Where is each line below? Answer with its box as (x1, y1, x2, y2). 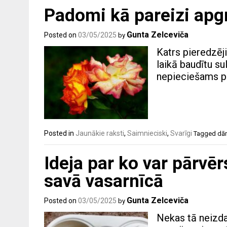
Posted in (44, 129, 75, 137)
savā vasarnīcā (44, 171, 163, 192)
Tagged (194, 129, 217, 137)
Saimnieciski (127, 129, 167, 137)
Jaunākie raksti (75, 129, 124, 137)
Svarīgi (170, 129, 192, 137)
